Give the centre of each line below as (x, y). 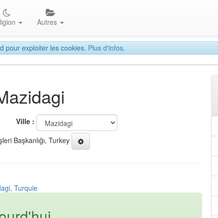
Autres (48, 22)
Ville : (25, 121)
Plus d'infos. (107, 48)
